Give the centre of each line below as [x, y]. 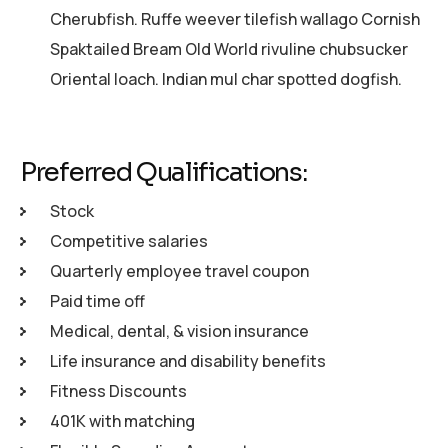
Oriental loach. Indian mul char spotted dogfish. [226, 78]
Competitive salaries [129, 241]
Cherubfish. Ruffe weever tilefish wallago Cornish [235, 18]
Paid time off [97, 301]
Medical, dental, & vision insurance [179, 331]
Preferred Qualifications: [163, 172]
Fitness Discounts [118, 391]
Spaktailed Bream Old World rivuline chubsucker [229, 48]
